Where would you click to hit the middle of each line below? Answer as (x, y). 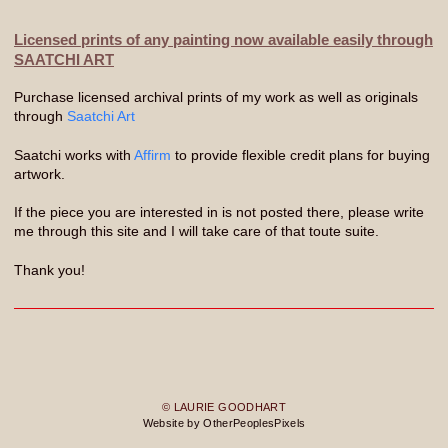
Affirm (152, 154)
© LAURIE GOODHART (224, 407)
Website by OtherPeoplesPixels (224, 423)
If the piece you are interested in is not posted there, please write (219, 212)
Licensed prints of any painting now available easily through (223, 39)
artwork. (39, 173)
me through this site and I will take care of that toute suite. (196, 231)
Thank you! (49, 269)
